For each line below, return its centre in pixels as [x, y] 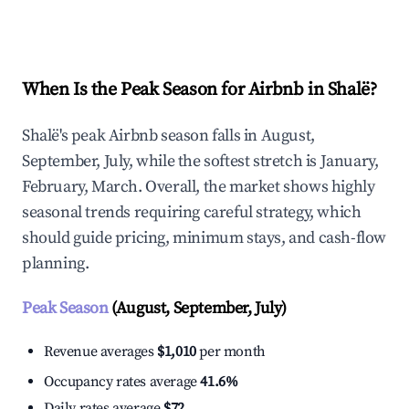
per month [231, 352]
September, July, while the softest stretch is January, [200, 162]
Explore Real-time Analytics [145, 15]
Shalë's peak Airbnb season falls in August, [168, 136]
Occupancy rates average [122, 382]
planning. [56, 264]
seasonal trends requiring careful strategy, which [192, 213]
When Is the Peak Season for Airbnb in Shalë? [199, 90]
